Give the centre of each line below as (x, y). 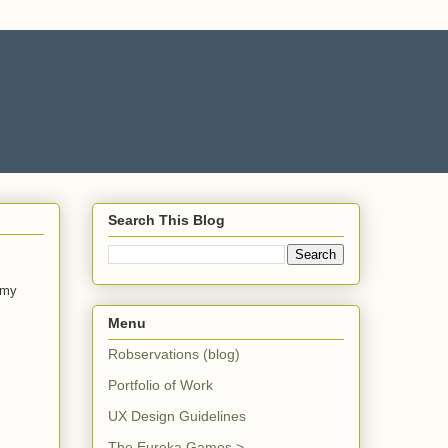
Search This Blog (166, 220)
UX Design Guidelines (177, 415)
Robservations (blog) (174, 353)
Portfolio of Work (160, 384)
